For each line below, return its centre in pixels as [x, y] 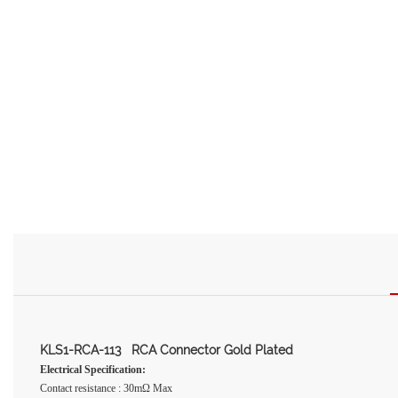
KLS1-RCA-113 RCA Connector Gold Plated [167, 350]
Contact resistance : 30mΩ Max [106, 388]
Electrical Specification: [93, 369]
